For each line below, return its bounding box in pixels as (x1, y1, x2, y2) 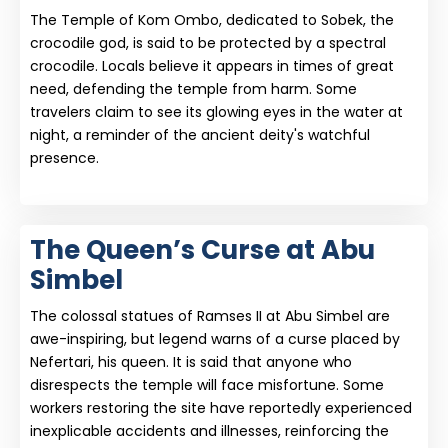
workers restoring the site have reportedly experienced (30, 398, 412, 418)
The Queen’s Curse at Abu (30, 232, 375, 268)
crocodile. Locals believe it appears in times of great (30, 56, 394, 76)
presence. (30, 148, 99, 168)
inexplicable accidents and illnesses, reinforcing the (30, 421, 389, 441)
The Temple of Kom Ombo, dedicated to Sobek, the (30, 10, 394, 30)
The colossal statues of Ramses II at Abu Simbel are (30, 306, 390, 326)
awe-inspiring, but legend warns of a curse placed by (30, 329, 400, 349)
